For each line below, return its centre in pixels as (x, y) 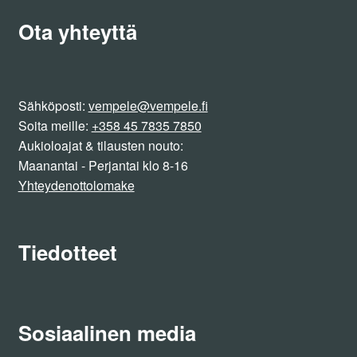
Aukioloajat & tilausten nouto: (100, 145)
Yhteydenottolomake (76, 185)
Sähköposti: (53, 105)
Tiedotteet (67, 252)
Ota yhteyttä (77, 32)
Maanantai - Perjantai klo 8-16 (103, 165)
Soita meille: (55, 125)
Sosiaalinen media (107, 332)
